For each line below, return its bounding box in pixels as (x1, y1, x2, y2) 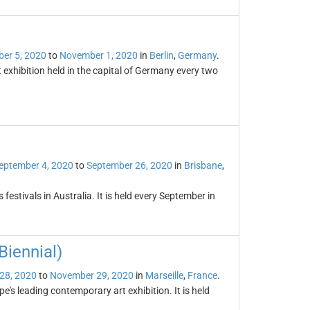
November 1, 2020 (59, 50, 138, 61)
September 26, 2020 (86, 160, 172, 171)
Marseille (145, 270, 183, 281)
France (187, 270, 217, 281)
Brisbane (183, 160, 222, 171)
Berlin (149, 50, 174, 61)
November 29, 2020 (49, 270, 134, 281)
